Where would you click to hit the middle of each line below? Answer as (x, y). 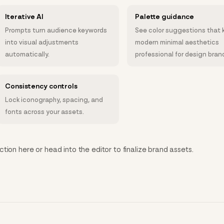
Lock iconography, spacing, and (54, 100)
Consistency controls (41, 86)
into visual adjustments (42, 42)
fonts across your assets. (45, 112)
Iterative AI (24, 17)
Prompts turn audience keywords (56, 30)
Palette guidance (165, 17)
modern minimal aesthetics (177, 42)
